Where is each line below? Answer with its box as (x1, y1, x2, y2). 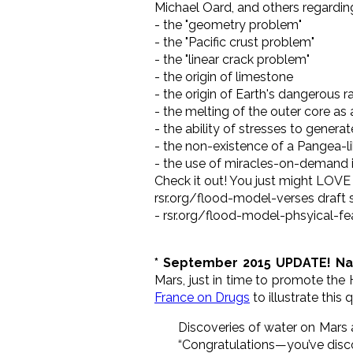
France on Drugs (154, 289, 250, 305)
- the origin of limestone (154, 69, 293, 84)
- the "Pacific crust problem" (154, 34, 314, 50)
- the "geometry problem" (154, 17, 302, 32)
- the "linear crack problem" (154, 51, 310, 67)
